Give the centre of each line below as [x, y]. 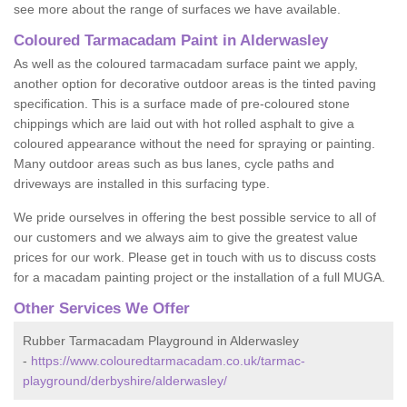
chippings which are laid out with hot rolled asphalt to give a [184, 124]
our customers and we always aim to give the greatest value [186, 237]
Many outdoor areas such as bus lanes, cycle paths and [174, 164]
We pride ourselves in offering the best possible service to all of [195, 217]
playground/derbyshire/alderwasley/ [125, 381]
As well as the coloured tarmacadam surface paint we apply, [186, 64]
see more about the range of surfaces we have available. [179, 9]
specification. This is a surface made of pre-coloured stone [182, 104]
